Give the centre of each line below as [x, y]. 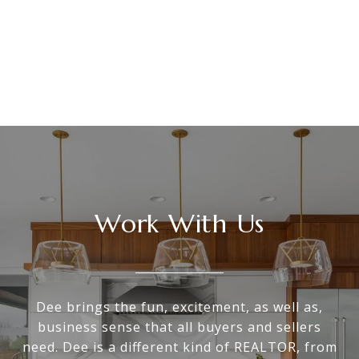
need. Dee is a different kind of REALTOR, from [179, 347]
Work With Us [179, 224]
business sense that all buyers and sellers [179, 327]
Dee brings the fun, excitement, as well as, [179, 307]
